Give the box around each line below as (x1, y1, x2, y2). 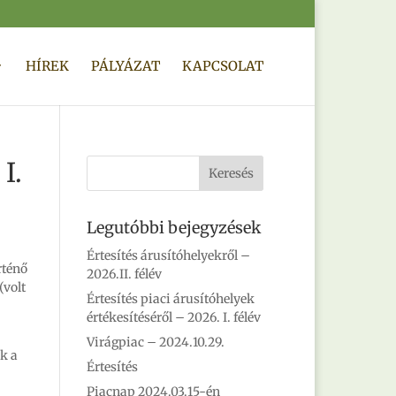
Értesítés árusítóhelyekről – (87, 247, 251, 263)
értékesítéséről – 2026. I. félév (87, 309, 262, 325)
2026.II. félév (87, 266, 163, 282)
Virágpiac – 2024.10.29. (87, 334, 225, 350)
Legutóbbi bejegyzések (87, 217, 262, 238)
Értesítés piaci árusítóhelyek (87, 291, 255, 307)
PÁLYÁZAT (91, 57, 160, 74)
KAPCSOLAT (182, 57, 263, 74)
